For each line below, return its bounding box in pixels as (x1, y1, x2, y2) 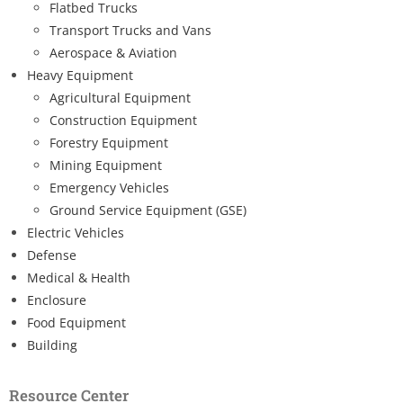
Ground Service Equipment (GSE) (49, 201, 246, 219)
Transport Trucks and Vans (49, 21, 211, 39)
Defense (27, 246, 76, 264)
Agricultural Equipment (49, 88, 191, 106)
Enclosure (27, 291, 86, 309)
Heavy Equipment (27, 66, 133, 84)
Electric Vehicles (27, 223, 124, 241)
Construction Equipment (49, 111, 197, 129)
